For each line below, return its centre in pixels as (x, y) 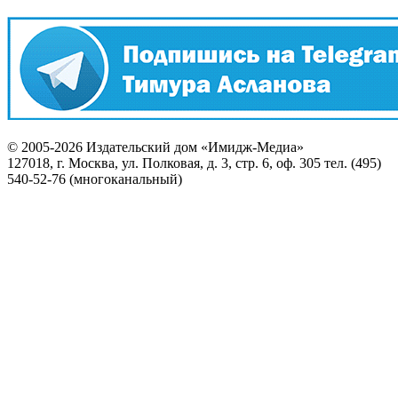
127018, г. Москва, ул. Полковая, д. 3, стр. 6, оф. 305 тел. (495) (194, 163)
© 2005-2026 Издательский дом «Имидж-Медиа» (155, 147)
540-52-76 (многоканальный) (95, 179)
